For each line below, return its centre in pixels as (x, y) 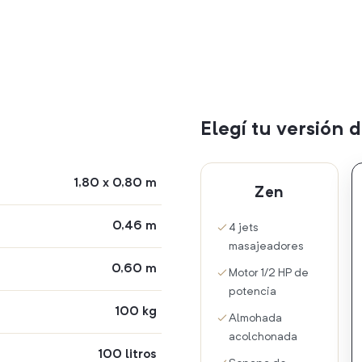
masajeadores (266, 247)
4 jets (244, 228)
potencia (253, 292)
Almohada (255, 319)
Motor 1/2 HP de (269, 274)
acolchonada (263, 337)
